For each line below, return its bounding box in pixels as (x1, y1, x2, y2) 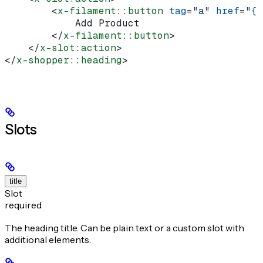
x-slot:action (40, 41, 116, 54)
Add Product (5, 16, 140, 29)
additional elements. (5, 233, 91, 245)
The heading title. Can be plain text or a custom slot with (5, 221, 244, 234)
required (5, 199, 42, 211)
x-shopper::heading (16, 53, 122, 66)
